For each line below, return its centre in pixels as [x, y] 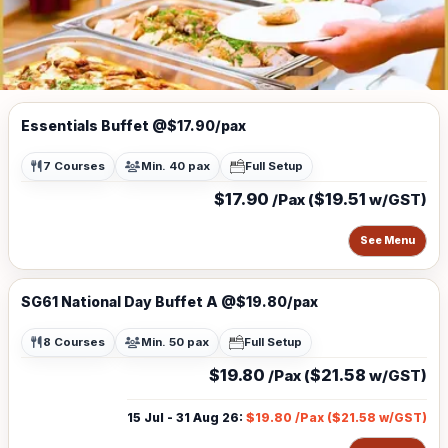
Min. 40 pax [175, 166]
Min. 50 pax [175, 342]
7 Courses [74, 166]
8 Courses [74, 342]
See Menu [387, 240]
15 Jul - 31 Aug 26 [183, 417]
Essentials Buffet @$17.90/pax [133, 125]
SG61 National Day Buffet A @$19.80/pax [169, 301]
